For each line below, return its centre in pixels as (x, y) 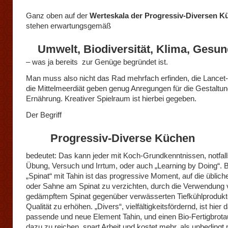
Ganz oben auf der (58, 16)
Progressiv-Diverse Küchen (110, 138)
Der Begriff (44, 115)
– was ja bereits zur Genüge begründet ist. (97, 62)
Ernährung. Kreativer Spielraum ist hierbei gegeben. (111, 98)
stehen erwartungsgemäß (68, 26)
